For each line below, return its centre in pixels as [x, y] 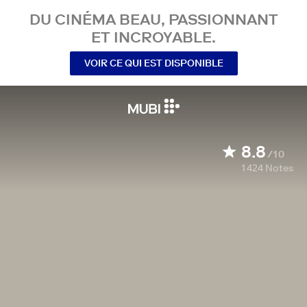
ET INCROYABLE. [153, 37]
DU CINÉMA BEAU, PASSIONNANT [153, 19]
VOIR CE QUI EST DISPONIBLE [153, 63]
